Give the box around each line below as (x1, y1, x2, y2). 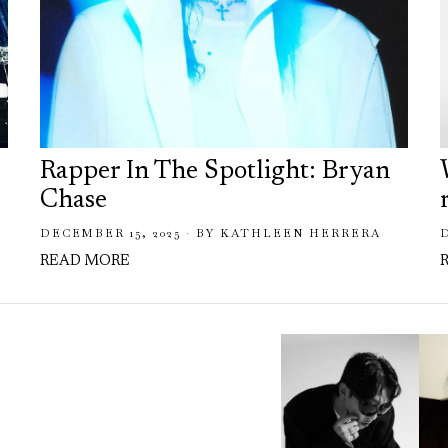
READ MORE (39, 253, 130, 269)
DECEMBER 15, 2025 (39, 225, 181, 240)
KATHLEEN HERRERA (219, 225, 381, 240)
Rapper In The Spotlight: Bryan (39, 158, 390, 185)
